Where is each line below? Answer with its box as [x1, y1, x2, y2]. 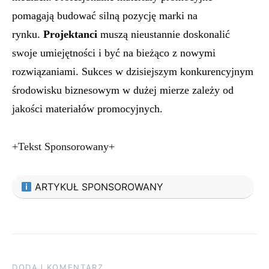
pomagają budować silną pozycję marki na [12, 10, 198, 22]
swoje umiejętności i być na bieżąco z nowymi [12, 47, 216, 59]
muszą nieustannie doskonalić [97, 28, 230, 40]
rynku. [12, 28, 43, 40]
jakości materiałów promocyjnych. [12, 103, 163, 115]
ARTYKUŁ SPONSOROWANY [32, 181, 164, 193]
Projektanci [43, 28, 97, 40]
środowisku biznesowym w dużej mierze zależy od [12, 84, 234, 96]
